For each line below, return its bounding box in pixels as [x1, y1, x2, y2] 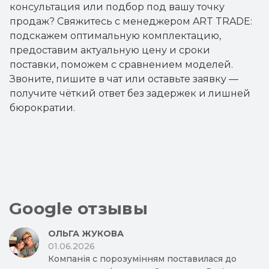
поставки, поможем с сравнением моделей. [10, 59, 233, 70]
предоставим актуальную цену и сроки [10, 44, 210, 56]
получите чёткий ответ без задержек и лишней [10, 88, 250, 99]
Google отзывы [9, 198, 148, 219]
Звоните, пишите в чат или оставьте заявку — [10, 73, 238, 85]
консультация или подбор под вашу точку [10, 1, 225, 13]
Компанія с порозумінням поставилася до [48, 253, 237, 264]
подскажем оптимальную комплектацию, [10, 30, 221, 41]
